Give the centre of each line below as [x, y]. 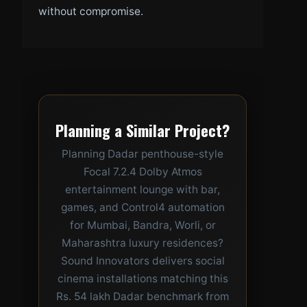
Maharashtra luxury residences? [143, 243]
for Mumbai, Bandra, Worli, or [143, 225]
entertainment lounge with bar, [143, 190]
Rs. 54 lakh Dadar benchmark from [143, 297]
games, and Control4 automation [143, 208]
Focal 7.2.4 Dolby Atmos [143, 172]
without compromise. [91, 12]
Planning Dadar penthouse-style [143, 154]
